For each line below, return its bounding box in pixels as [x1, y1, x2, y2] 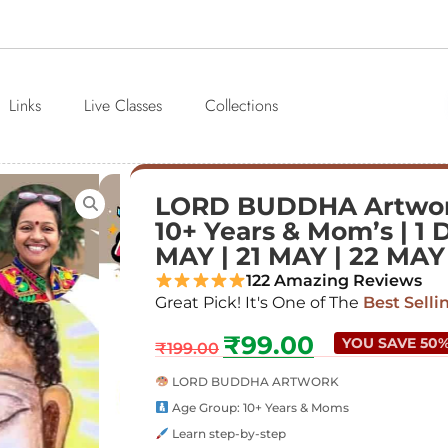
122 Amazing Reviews [246, 271, 423, 291]
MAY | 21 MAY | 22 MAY [155, 241, 445, 272]
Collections [204, 94, 278, 118]
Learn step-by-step [168, 425, 286, 441]
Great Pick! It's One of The [155, 293, 359, 313]
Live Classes [83, 94, 162, 118]
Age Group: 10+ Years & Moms [168, 399, 349, 415]
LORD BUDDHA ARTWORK [168, 373, 339, 389]
